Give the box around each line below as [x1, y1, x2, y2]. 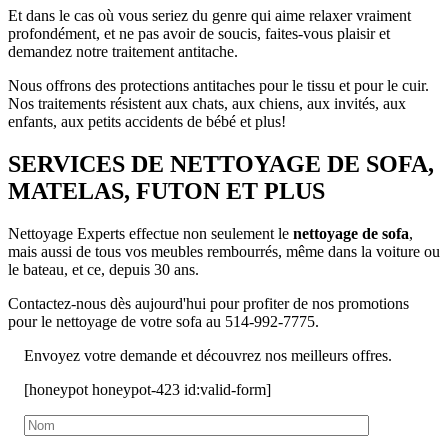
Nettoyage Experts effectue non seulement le [8, 225, 293, 243]
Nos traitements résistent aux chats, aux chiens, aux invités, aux [8, 95, 406, 113]
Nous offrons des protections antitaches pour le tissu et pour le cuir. [8, 77, 429, 95]
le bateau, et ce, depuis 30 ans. [8, 261, 199, 279]
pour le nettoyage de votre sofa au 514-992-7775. [8, 313, 319, 331]
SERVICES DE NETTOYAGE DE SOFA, [8, 151, 434, 178]
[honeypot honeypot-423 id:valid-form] [24, 381, 271, 399]
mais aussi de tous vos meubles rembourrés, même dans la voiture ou [8, 243, 440, 261]
